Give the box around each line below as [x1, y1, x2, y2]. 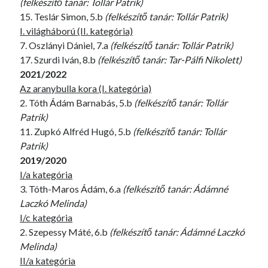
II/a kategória [20, 255, 76, 266]
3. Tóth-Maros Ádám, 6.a [20, 183, 123, 194]
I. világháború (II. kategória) [20, 25, 133, 36]
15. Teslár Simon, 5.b [20, 11, 105, 22]
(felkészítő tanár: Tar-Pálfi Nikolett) [98, 54, 242, 65]
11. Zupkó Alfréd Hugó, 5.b [20, 126, 133, 137]
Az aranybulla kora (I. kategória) [20, 83, 152, 94]
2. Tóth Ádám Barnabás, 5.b [20, 97, 135, 108]
